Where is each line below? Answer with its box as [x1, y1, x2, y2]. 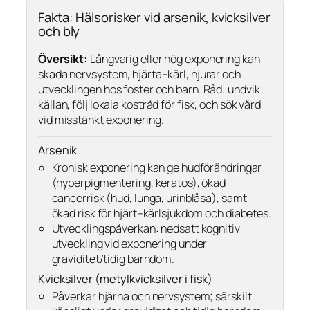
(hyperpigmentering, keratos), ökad [51, 174, 226, 190]
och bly [38, 22, 80, 41]
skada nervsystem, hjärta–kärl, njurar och [38, 66, 241, 82]
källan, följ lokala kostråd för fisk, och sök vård [38, 96, 261, 112]
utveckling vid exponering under [51, 235, 208, 251]
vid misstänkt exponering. [38, 111, 164, 127]
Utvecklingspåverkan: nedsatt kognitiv [51, 220, 240, 236]
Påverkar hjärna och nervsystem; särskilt [51, 289, 252, 304]
